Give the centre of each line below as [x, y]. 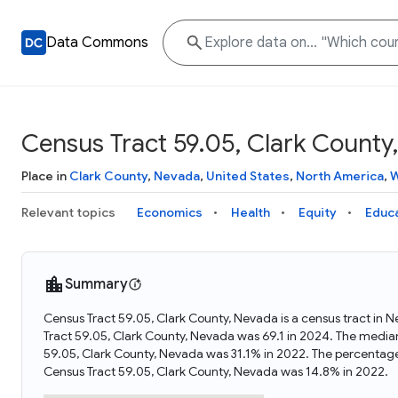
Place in [45, 176]
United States [248, 176]
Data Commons [97, 43]
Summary [96, 284]
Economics [170, 212]
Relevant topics [68, 212]
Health [251, 212]
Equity [318, 212]
